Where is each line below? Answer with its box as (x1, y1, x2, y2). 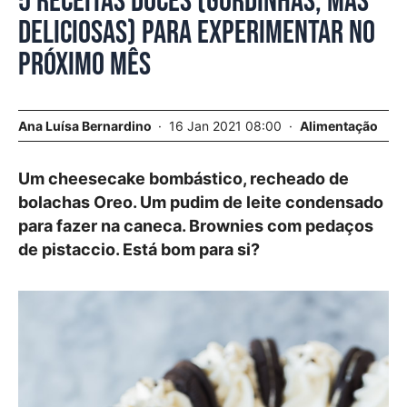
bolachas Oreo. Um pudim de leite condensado (18, 193, 383, 212)
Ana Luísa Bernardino (18, 118, 152, 134)
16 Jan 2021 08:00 (169, 118, 285, 134)
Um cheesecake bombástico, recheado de (18, 169, 349, 188)
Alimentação (300, 118, 378, 134)
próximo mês (18, 45, 151, 84)
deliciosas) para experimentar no (18, 14, 375, 53)
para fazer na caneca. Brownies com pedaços (18, 216, 373, 235)
